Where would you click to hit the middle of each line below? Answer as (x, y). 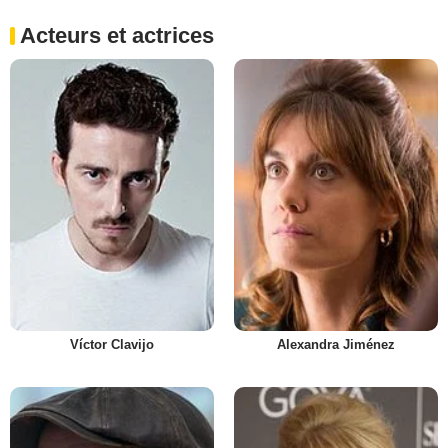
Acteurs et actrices (117, 35)
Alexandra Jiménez (336, 344)
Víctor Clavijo (112, 344)
